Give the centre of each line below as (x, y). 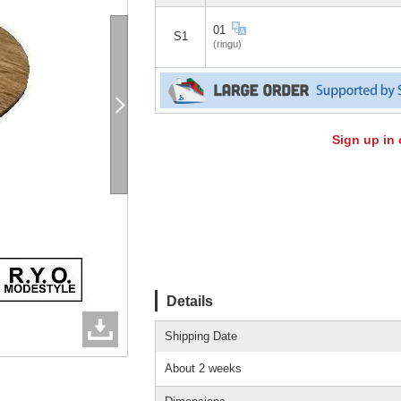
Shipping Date (201, 336)
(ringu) (227, 44)
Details (190, 300)
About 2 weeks (203, 368)
